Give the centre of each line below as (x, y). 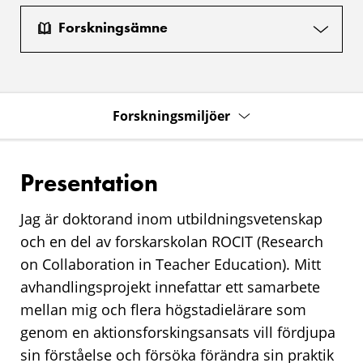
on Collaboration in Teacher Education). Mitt (171, 264)
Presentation (89, 183)
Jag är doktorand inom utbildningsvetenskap (171, 218)
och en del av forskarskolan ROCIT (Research (172, 241)
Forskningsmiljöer (171, 115)
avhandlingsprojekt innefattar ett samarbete (170, 286)
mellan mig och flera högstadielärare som (163, 309)
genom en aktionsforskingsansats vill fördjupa (178, 332)
